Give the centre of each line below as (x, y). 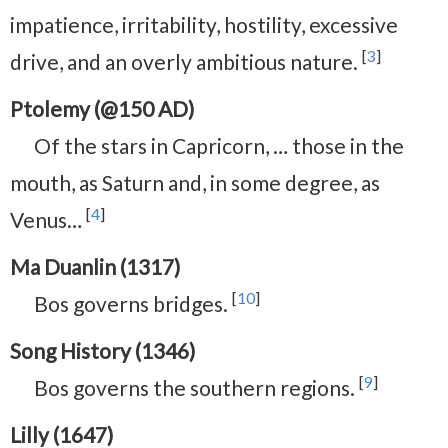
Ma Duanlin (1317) (95, 266)
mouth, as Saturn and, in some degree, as (195, 182)
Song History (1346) (102, 350)
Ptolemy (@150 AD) (102, 108)
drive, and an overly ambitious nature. (186, 61)
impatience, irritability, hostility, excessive (204, 24)
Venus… (48, 219)
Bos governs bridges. (133, 303)
